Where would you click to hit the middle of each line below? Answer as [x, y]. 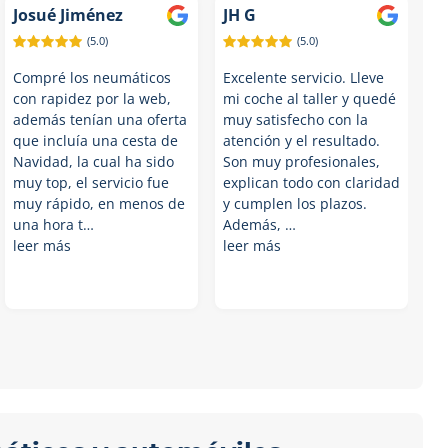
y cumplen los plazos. [294, 203]
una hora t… [53, 224]
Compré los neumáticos [91, 77]
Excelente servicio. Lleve [303, 77]
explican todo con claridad [311, 182]
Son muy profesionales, [301, 161]
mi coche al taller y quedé [309, 98]
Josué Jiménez [67, 15]
